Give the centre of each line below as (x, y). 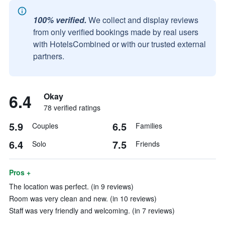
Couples (45, 126)
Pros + (20, 172)
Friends (148, 144)
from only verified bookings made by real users (116, 32)
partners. (49, 56)
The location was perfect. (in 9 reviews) (71, 186)
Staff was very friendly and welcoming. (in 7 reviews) (92, 210)
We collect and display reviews (143, 20)
